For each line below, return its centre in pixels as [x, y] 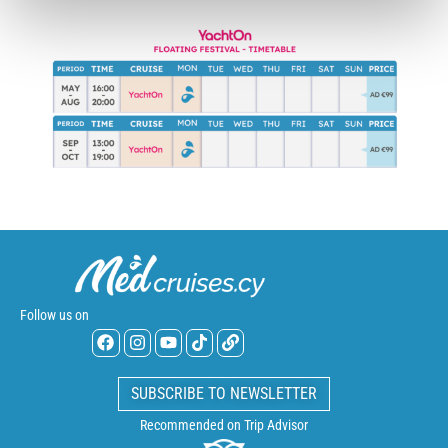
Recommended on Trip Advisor [224, 424]
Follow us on [54, 315]
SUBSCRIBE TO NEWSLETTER [224, 393]
